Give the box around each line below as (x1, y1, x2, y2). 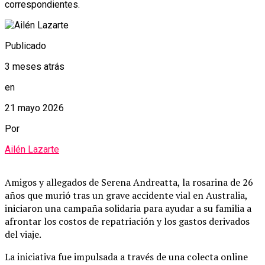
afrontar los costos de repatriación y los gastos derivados (5, 214, 250, 228)
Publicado (5, 40, 46, 51)
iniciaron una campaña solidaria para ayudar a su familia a (5, 201, 251, 215)
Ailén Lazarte (5, 143, 59, 155)
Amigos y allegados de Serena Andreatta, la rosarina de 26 (5, 175, 253, 189)
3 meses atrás (5, 60, 64, 72)
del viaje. (5, 227, 41, 241)
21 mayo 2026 (5, 102, 64, 114)
